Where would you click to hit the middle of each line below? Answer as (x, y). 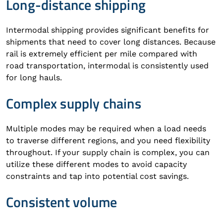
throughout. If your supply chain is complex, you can (108, 152)
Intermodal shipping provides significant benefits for (108, 30)
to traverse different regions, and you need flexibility (108, 140)
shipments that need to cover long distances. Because (111, 42)
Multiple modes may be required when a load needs (106, 129)
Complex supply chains (74, 103)
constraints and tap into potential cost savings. (97, 176)
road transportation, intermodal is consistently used (107, 66)
